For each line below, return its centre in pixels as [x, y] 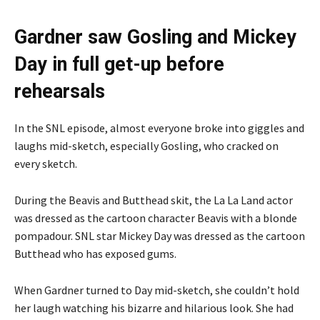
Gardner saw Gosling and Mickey [155, 37]
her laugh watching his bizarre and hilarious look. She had [154, 307]
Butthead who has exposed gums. [96, 253]
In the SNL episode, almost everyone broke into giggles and [159, 127]
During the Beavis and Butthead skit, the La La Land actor [154, 200]
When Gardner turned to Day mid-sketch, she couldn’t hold [157, 290]
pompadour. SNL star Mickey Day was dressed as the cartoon [160, 235]
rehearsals [60, 91]
